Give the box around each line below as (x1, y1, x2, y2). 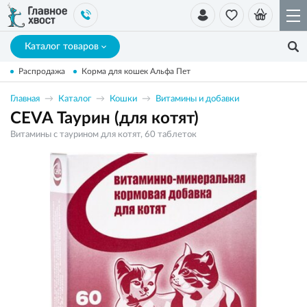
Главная (10, 95, 40, 103)
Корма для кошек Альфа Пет (82, 67, 191, 75)
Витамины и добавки (156, 95, 239, 103)
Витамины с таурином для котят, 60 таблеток (10, 130, 197, 139)
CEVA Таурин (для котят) (10, 110, 199, 127)
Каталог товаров (24, 42, 99, 51)
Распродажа (19, 67, 65, 75)
